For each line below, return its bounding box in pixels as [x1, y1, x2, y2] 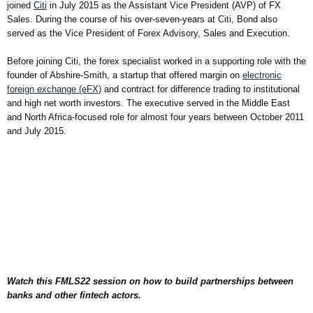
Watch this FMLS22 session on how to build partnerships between [7, 275, 293, 286]
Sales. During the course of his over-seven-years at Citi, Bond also [7, 14, 277, 25]
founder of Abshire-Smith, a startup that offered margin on [7, 69, 242, 80]
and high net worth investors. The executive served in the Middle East [7, 97, 290, 108]
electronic [242, 69, 282, 80]
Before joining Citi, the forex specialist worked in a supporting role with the [7, 55, 306, 66]
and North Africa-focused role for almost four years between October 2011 [7, 111, 304, 122]
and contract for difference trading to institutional [101, 83, 300, 94]
